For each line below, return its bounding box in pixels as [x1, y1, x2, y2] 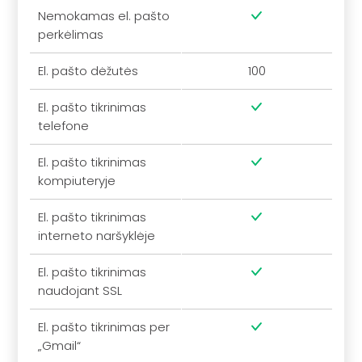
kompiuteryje [38, 172, 116, 190]
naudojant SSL [38, 282, 123, 300]
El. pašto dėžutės [38, 62, 139, 80]
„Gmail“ [38, 337, 82, 355]
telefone [38, 117, 90, 135]
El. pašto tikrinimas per [38, 318, 170, 336]
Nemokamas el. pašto [38, 7, 170, 25]
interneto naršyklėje [38, 227, 156, 245]
